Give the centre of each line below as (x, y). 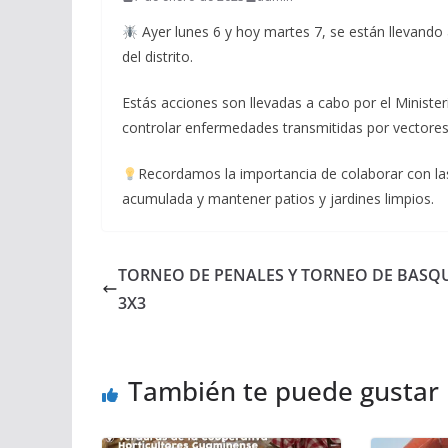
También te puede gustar (283, 391)
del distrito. (157, 57)
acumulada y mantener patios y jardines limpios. (278, 199)
